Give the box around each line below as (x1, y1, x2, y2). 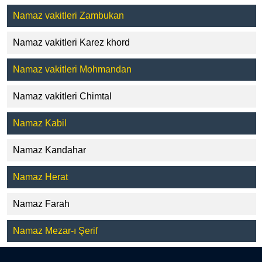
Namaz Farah (13, 199, 70, 209)
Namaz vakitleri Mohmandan (13, 64, 132, 75)
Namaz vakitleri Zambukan (13, 11, 124, 21)
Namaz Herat (13, 172, 68, 182)
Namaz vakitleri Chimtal (13, 91, 112, 102)
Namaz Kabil (13, 118, 67, 129)
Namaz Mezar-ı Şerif (13, 226, 98, 236)
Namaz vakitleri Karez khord (13, 37, 130, 48)
